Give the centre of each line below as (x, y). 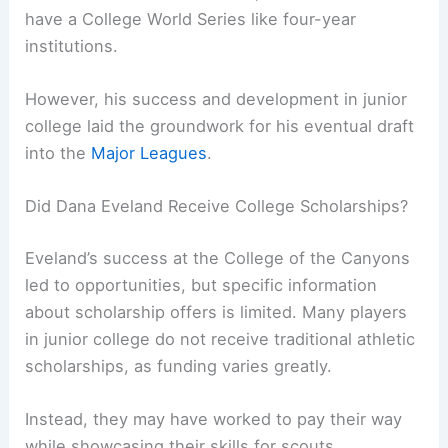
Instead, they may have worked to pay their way (214, 419)
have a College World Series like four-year (191, 18)
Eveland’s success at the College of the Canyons (218, 257)
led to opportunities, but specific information (201, 284)
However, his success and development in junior (216, 99)
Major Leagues (149, 153)
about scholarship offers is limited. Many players (216, 311)
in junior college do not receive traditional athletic (220, 338)
